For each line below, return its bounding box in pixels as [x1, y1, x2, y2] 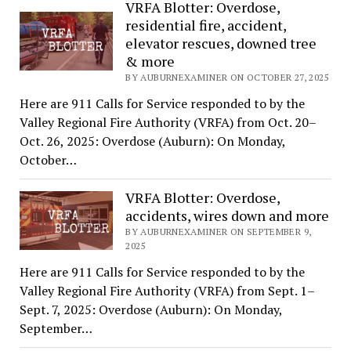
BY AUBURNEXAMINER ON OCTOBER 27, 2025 [125, 71, 329, 83]
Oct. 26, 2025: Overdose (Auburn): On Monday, [19, 132, 285, 150]
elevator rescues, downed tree [125, 33, 317, 52]
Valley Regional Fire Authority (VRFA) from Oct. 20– [19, 113, 317, 131]
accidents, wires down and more [125, 205, 330, 225]
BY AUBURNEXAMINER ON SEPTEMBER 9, [125, 225, 312, 237]
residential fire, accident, [125, 15, 287, 34]
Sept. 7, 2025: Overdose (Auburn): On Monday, [19, 300, 282, 318]
